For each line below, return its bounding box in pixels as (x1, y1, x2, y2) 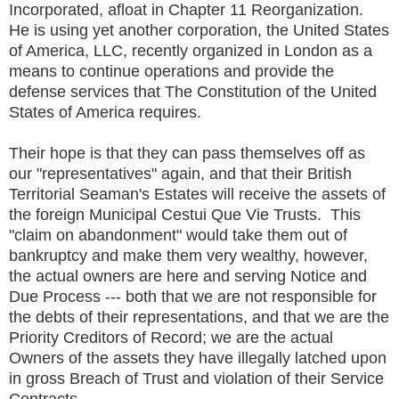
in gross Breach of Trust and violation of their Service (9, 369, 384, 387)
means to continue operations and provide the (9, 61, 334, 80)
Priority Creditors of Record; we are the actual (9, 328, 333, 346)
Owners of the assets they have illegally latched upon (9, 348, 387, 367)
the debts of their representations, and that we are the (9, 307, 389, 326)
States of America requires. (9, 102, 206, 121)
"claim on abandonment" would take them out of (9, 225, 347, 244)
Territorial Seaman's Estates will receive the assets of (9, 184, 386, 203)
